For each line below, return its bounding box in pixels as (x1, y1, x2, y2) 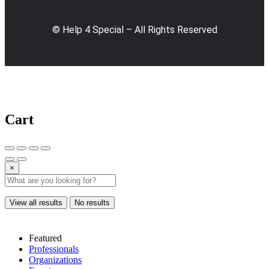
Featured (29, 232, 62, 243)
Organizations (29, 254, 82, 265)
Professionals (29, 243, 79, 254)
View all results (10, 198, 62, 207)
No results (74, 198, 110, 207)
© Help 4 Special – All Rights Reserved (52, 23, 217, 35)
